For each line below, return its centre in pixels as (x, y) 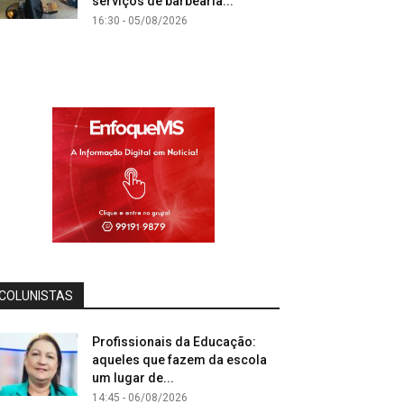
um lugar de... (133, 378)
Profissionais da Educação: (174, 342)
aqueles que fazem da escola (179, 360)
